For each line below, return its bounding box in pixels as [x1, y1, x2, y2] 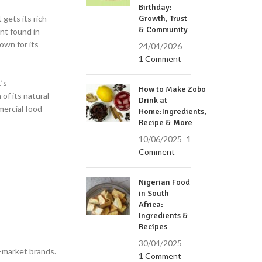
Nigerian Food [139, 177, 191, 187]
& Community [139, 25, 188, 35]
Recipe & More [139, 118, 193, 127]
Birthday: [139, 2, 173, 12]
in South [139, 188, 170, 198]
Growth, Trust [139, 13, 188, 23]
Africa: [139, 199, 164, 209]
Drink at [139, 95, 168, 105]
